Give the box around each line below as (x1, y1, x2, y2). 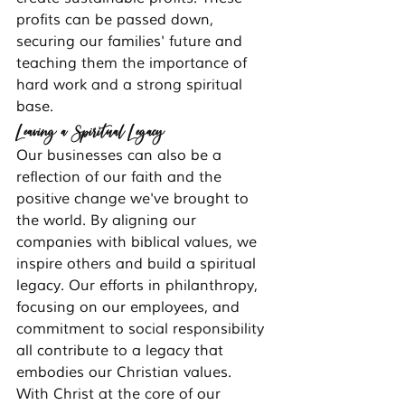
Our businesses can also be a (16, 146, 226, 165)
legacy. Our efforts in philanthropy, (16, 277, 262, 296)
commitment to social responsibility (16, 320, 268, 339)
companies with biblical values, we (16, 233, 261, 252)
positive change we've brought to (16, 190, 253, 209)
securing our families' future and (16, 33, 247, 52)
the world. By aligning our (16, 212, 201, 231)
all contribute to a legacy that (16, 342, 228, 361)
